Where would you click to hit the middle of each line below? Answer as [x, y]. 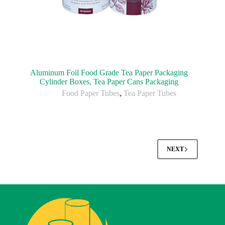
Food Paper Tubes [91, 93]
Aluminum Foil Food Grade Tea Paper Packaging [109, 73]
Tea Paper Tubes [150, 93]
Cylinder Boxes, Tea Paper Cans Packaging [109, 82]
